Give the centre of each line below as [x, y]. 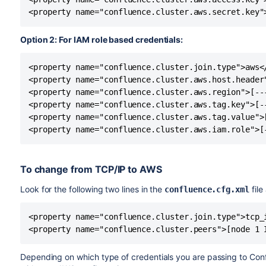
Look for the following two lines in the [92, 189]
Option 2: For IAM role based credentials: [102, 39]
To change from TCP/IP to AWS [91, 169]
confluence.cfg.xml [207, 189]
